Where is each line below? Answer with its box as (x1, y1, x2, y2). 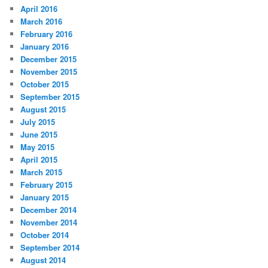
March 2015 (20, 166, 63, 178)
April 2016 (20, 2, 58, 14)
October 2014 (20, 229, 69, 240)
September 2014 (20, 241, 80, 253)
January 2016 (20, 40, 69, 52)
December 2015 (20, 53, 77, 65)
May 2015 (20, 141, 55, 153)
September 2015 (20, 90, 80, 102)
